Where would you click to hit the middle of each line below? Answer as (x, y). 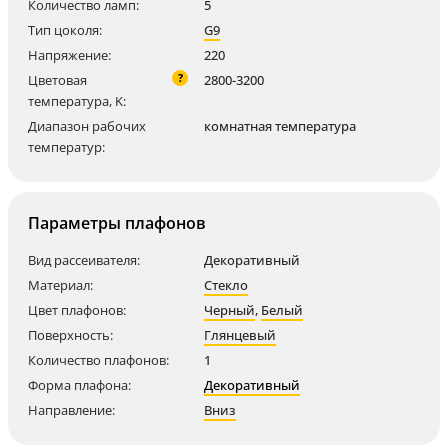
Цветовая (57, 80)
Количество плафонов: (98, 360)
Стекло (226, 285)
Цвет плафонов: (77, 310)
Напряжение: (69, 55)
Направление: (71, 410)
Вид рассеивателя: (84, 260)
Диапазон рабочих (87, 126)
